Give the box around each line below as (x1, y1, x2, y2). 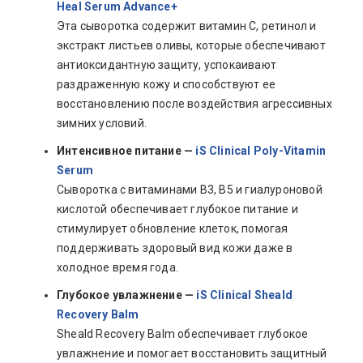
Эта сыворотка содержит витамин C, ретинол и (57, 19, 317, 32)
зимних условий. (57, 116, 147, 130)
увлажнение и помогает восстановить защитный (57, 346, 327, 360)
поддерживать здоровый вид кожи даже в (57, 241, 293, 254)
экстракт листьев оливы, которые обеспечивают (57, 38, 326, 52)
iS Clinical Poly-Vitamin (195, 143, 327, 157)
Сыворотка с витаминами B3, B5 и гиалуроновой (57, 182, 322, 196)
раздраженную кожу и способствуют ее (57, 77, 275, 91)
